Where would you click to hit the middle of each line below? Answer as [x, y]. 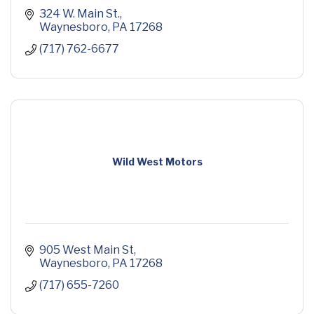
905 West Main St [87, 250]
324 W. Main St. [80, 14]
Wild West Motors [157, 162]
